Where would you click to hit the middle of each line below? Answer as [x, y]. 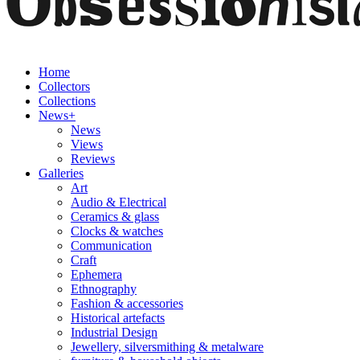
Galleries [61, 173]
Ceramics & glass [115, 217]
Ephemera [96, 274]
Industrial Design [114, 332]
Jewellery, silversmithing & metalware [167, 347]
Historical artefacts [118, 318]
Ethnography [104, 289]
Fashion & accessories [127, 303]
